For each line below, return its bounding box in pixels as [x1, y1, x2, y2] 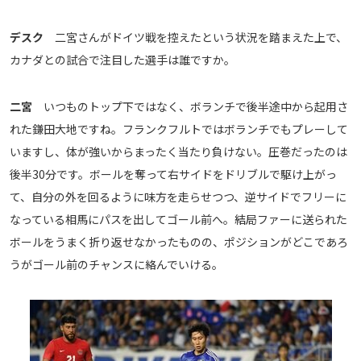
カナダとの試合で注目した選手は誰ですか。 [10, 52, 235, 68]
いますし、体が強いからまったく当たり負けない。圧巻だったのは [10, 143, 347, 160]
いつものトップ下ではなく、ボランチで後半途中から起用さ [32, 98, 348, 115]
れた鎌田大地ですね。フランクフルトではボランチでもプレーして [10, 121, 348, 138]
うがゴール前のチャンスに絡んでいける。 [10, 256, 223, 273]
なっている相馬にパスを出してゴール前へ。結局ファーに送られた [10, 211, 347, 228]
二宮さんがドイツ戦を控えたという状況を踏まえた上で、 [44, 29, 347, 46]
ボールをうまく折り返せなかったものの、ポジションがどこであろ [10, 234, 348, 251]
